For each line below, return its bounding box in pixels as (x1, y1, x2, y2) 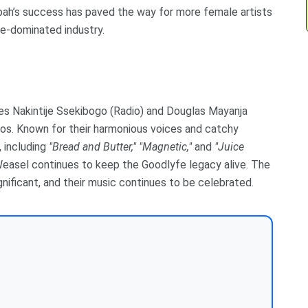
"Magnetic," (139, 140, 192, 154)
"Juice (214, 140, 244, 154)
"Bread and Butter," (49, 140, 136, 154)
